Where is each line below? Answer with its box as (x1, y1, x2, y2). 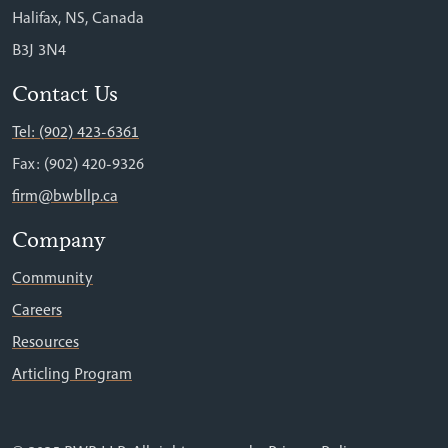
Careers (12, 299, 62, 319)
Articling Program (12, 363, 132, 383)
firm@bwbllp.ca (12, 185, 118, 205)
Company (12, 226, 106, 253)
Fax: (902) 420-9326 (12, 153, 144, 173)
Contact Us (12, 80, 118, 107)
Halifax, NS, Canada (12, 7, 144, 27)
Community (12, 267, 93, 287)
